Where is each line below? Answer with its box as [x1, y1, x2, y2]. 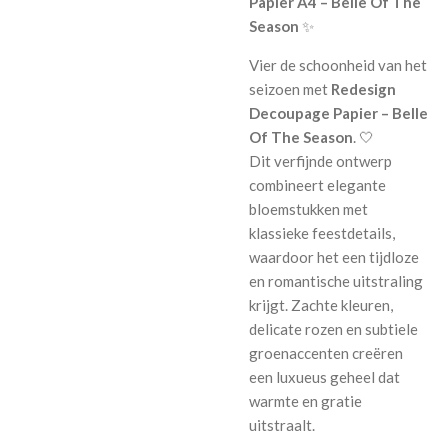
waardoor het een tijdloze [249, 248, 419, 267]
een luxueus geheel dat [249, 368, 400, 387]
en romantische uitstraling [249, 272, 423, 291]
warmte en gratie [249, 392, 362, 411]
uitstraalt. [249, 416, 315, 435]
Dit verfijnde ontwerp [249, 152, 392, 171]
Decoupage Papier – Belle [249, 104, 428, 123]
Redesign [331, 80, 396, 99]
